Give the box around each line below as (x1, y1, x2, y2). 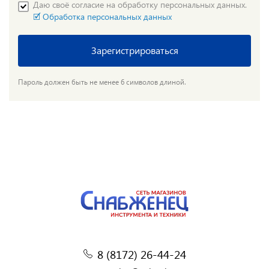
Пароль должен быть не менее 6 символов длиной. (18, 77, 186, 86)
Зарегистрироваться (91, 44, 178, 56)
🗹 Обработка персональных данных (33, 11, 172, 22)
